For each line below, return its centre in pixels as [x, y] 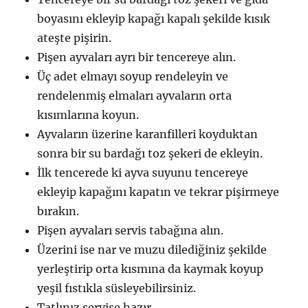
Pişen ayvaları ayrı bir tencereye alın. [137, 57]
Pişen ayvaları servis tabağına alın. [131, 230]
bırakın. [58, 211]
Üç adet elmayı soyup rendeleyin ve [133, 76]
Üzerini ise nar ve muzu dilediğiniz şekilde [152, 249]
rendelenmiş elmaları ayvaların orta [135, 95]
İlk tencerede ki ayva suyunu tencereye [143, 172]
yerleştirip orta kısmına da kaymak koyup [151, 268]
